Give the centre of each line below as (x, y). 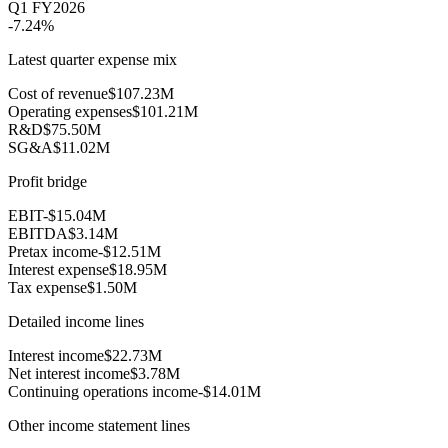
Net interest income (69, 374)
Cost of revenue (58, 94)
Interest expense (58, 270)
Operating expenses (70, 112)
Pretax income (53, 252)
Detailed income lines (76, 322)
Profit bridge (47, 182)
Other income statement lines (99, 426)
